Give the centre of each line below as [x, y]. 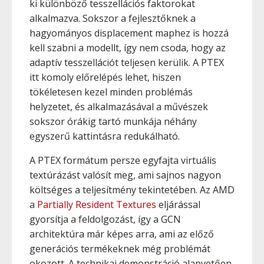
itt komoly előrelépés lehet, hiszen [105, 77]
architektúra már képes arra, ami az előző [122, 234]
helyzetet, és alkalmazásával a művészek [119, 107]
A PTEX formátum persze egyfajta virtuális [123, 160]
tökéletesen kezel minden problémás [111, 92]
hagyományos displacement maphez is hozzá [129, 33]
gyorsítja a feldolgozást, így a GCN [105, 219]
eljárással [178, 204]
